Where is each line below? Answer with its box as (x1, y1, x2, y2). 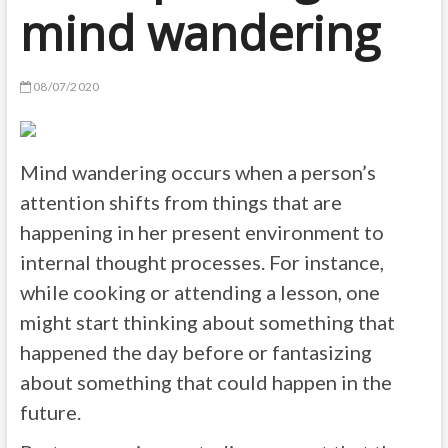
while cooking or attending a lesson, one (19, 280, 380, 304)
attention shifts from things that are (19, 190, 342, 214)
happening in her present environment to (19, 220, 384, 244)
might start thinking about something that (19, 310, 395, 334)
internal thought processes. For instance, (19, 250, 384, 274)
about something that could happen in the (19, 370, 392, 394)
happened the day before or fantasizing (19, 340, 372, 364)
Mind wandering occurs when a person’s (19, 160, 376, 184)
